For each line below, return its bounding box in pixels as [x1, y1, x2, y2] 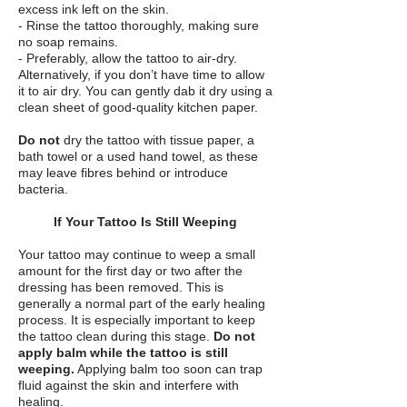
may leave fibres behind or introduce [18, 165, 228, 180]
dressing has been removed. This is [18, 280, 223, 294]
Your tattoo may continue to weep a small [18, 247, 255, 262]
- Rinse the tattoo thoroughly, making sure [18, 18, 259, 33]
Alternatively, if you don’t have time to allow [18, 67, 264, 82]
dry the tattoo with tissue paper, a [60, 133, 254, 147]
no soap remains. [18, 35, 118, 49]
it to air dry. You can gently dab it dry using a [18, 84, 273, 98]
